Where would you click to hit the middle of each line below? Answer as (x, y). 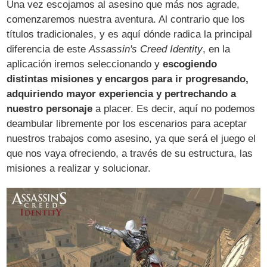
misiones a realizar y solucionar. (79, 168)
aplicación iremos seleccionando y (85, 64)
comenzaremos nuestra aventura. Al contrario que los (126, 19)
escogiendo (190, 64)
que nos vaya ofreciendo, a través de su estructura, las (130, 153)
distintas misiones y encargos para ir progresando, (128, 79)
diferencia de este (48, 49)
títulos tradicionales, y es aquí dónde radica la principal (130, 34)
